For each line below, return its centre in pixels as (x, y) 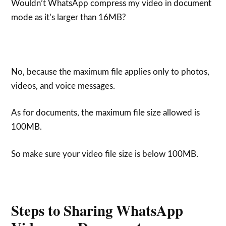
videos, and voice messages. (63, 86)
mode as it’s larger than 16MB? (69, 17)
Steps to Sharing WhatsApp (97, 210)
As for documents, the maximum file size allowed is (106, 113)
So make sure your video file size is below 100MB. (105, 154)
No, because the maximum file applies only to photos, (110, 72)
